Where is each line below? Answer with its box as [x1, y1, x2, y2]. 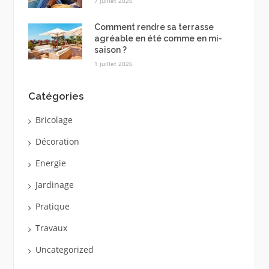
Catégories [28, 89, 83, 102]
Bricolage [35, 113, 73, 125]
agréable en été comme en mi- [94, 34, 222, 44]
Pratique [35, 200, 70, 212]
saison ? [94, 45, 127, 55]
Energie [35, 157, 66, 169]
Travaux [35, 222, 67, 234]
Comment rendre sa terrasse [94, 22, 214, 32]
